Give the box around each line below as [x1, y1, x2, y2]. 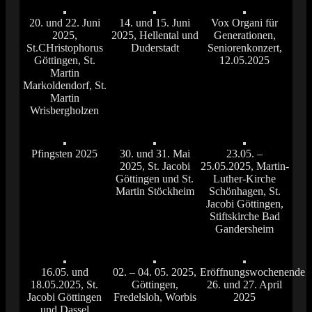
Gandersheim [215, 223, 274, 235]
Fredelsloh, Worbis [113, 291, 196, 304]
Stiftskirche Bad [209, 210, 280, 223]
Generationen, [213, 29, 276, 42]
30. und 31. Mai [119, 148, 190, 160]
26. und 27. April [207, 279, 283, 291]
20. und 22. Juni [29, 17, 100, 29]
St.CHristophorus [26, 42, 103, 54]
